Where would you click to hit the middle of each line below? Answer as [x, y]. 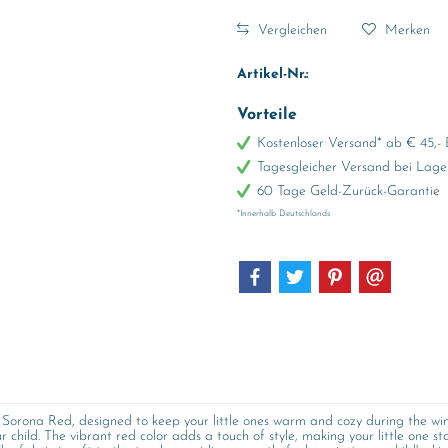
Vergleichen [290, 30]
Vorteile [266, 115]
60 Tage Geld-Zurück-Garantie [348, 191]
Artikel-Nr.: [272, 74]
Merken [407, 30]
